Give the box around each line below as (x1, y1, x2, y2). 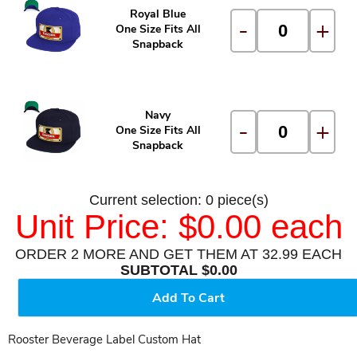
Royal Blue (130, 6, 186, 22)
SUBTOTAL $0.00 (120, 262, 237, 278)
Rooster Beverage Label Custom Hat (8, 331, 201, 347)
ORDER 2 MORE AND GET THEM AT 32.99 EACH (15, 246, 342, 262)
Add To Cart (151, 288, 225, 307)
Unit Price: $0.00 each (14, 208, 343, 245)
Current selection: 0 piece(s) (88, 192, 269, 208)
